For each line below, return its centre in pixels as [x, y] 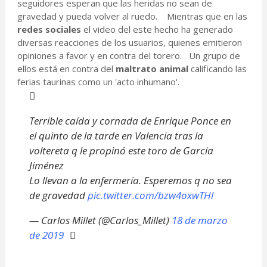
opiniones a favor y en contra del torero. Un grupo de [128, 56]
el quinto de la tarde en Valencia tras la [116, 136]
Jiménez [46, 166]
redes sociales [49, 30]
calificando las [218, 69]
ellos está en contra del [66, 69]
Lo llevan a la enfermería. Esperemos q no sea [130, 181]
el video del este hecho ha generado [157, 30]
